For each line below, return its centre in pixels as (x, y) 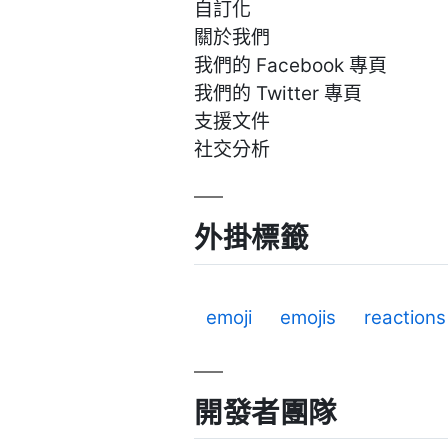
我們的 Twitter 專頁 (278, 94)
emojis (308, 317)
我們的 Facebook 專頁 (291, 66)
